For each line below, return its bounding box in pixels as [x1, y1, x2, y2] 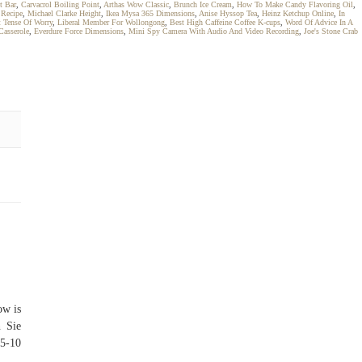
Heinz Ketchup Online [262, 9, 334, 18]
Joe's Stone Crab [304, 27, 358, 36]
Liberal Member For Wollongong [57, 18, 165, 27]
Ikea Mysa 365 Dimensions [106, 9, 195, 18]
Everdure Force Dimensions [34, 27, 124, 36]
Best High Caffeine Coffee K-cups [170, 18, 280, 27]
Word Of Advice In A [285, 18, 352, 27]
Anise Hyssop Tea [199, 9, 257, 18]
